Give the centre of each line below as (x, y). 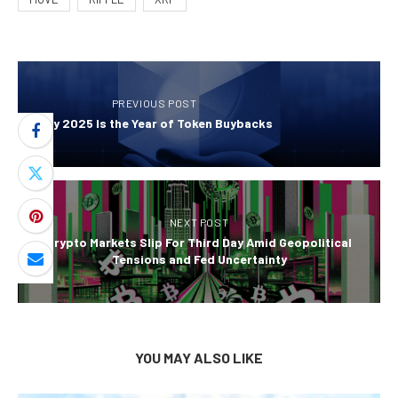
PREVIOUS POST (154, 103)
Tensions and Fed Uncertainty (199, 259)
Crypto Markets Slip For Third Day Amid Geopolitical (199, 243)
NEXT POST (199, 223)
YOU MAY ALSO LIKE (199, 358)
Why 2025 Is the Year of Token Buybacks (154, 123)
